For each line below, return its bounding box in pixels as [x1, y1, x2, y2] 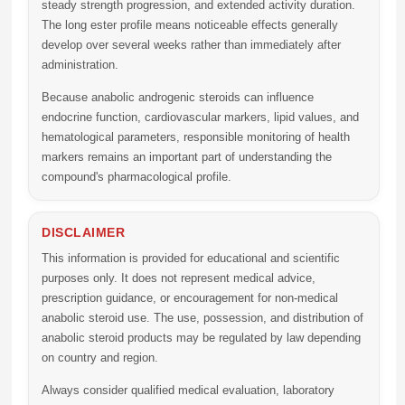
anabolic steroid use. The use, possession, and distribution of [42, 311, 363, 325]
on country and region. [42, 351, 158, 364]
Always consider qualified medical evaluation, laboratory [42, 383, 334, 397]
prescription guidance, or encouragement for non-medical [42, 291, 338, 305]
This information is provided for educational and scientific [42, 251, 340, 265]
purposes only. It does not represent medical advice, [42, 271, 316, 285]
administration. [42, 58, 118, 71]
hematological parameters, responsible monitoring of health [42, 130, 350, 144]
